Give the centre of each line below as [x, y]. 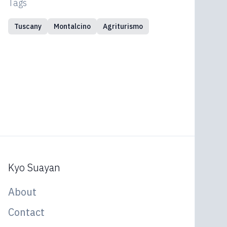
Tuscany [28, 26]
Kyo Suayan [34, 167]
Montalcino [72, 26]
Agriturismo [123, 26]
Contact [26, 212]
